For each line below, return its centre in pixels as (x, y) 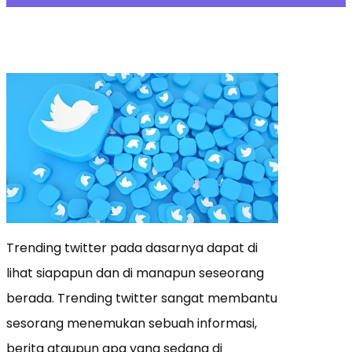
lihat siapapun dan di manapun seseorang (135, 273)
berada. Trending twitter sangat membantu (142, 298)
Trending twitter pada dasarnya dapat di (132, 247)
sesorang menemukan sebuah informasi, (132, 323)
